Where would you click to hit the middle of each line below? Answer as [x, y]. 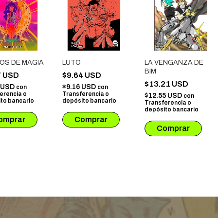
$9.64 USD [82, 75]
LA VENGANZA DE [174, 63]
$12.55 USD [164, 96]
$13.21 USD [167, 84]
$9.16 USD [80, 87]
